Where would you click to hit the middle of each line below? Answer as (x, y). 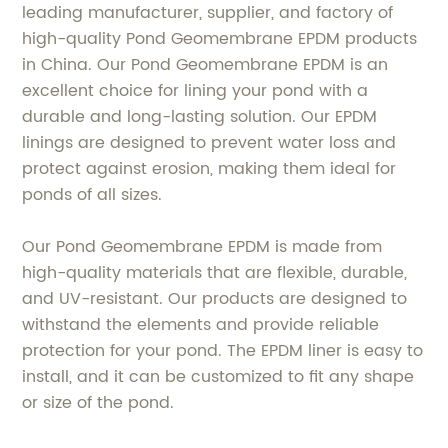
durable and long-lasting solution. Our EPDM (200, 116)
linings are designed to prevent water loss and (209, 142)
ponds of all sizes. (92, 194)
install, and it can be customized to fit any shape (218, 376)
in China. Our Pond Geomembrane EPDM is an (205, 64)
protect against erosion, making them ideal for (209, 168)
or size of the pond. (98, 402)
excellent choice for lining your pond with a (195, 90)
